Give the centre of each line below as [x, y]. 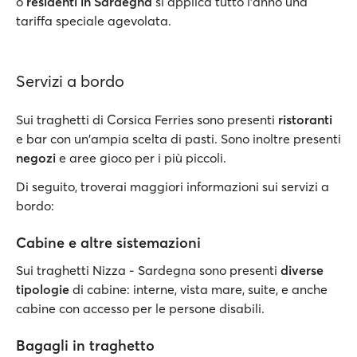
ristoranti [305, 120]
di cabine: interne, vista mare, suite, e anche [198, 289]
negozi [36, 158]
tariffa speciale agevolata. [94, 21]
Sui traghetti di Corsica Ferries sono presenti [147, 120]
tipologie [43, 289]
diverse [302, 270]
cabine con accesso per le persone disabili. [140, 308]
